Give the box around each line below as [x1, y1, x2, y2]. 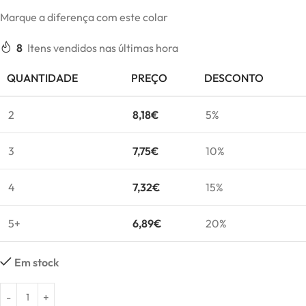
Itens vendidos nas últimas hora [27, 41, 178, 55]
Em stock [14, 255, 59, 269]
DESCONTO [204, 71, 264, 85]
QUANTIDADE [7, 71, 78, 85]
